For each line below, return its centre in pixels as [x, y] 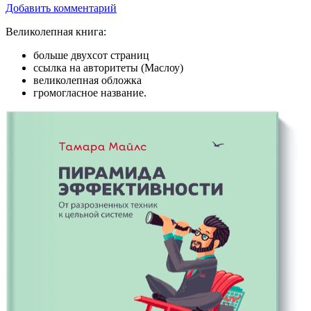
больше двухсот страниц [91, 56]
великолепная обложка [87, 81]
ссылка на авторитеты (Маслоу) [108, 68]
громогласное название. [90, 93]
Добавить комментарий [61, 8]
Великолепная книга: [56, 32]
